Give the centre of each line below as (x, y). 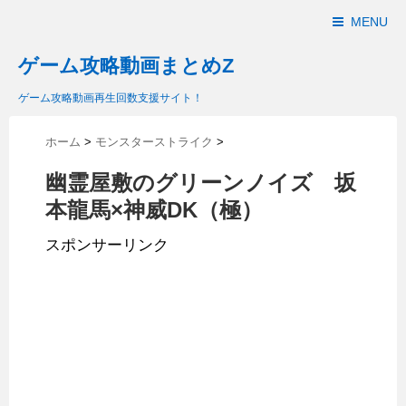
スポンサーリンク (107, 246)
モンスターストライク (154, 142)
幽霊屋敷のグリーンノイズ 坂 (201, 183)
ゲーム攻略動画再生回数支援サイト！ (111, 98)
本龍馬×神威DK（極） (154, 210)
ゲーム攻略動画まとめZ (126, 66)
